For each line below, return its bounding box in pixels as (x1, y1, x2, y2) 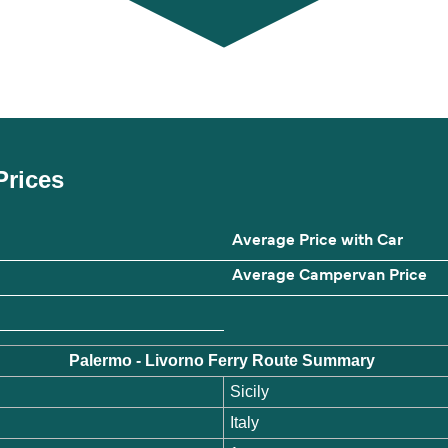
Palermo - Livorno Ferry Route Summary (69, 352, 379, 370)
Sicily (230, 383, 270, 401)
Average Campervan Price (232, 269, 427, 284)
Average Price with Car (232, 234, 403, 249)
